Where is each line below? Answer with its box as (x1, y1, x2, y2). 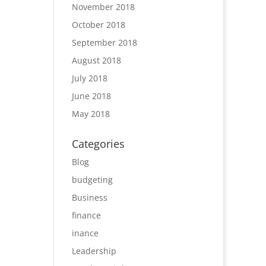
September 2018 (71, 37, 137, 48)
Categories (71, 137, 125, 151)
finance (71, 210, 101, 221)
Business (71, 192, 107, 203)
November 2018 (71, 1, 135, 12)
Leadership (71, 245, 116, 256)
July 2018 (71, 72, 107, 84)
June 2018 (71, 90, 111, 102)
